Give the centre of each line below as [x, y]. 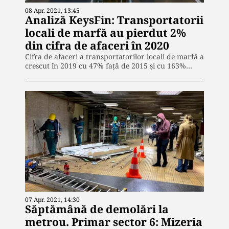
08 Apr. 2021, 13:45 [52, 11]
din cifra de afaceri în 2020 [97, 46]
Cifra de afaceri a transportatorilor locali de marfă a [114, 57]
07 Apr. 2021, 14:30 [52, 199]
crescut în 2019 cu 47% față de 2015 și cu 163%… [109, 66]
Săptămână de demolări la [97, 209]
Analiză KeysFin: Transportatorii [114, 20]
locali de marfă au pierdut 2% [106, 33]
